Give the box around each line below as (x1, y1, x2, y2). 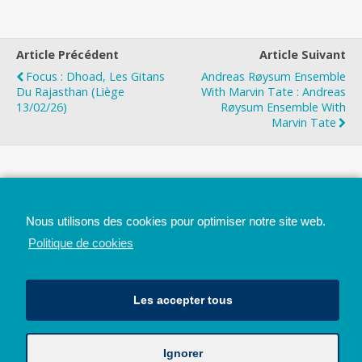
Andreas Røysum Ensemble (201, 68, 346, 84)
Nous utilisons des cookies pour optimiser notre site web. (26, 213, 326, 228)
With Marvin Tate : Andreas (201, 83, 346, 99)
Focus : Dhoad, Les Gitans (26, 68, 165, 84)
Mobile (99, 225, 140, 241)
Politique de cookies (28, 235, 133, 250)
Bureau (221, 225, 263, 241)
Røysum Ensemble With (221, 99, 346, 115)
